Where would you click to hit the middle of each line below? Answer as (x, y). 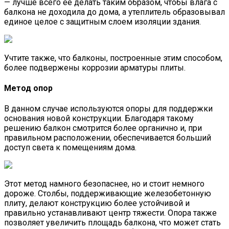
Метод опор (28, 88)
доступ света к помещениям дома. (70, 148)
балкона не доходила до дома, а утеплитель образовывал (114, 12)
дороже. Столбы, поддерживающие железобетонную (108, 194)
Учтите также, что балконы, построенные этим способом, (113, 58)
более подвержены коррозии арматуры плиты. (95, 67)
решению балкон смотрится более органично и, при (103, 128)
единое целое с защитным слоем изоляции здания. (102, 21)
